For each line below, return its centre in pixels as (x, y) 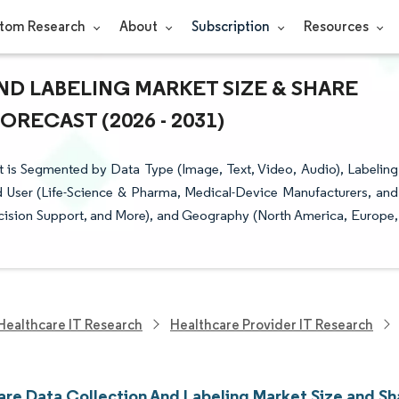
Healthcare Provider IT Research (272, 324)
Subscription (232, 26)
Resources (337, 26)
